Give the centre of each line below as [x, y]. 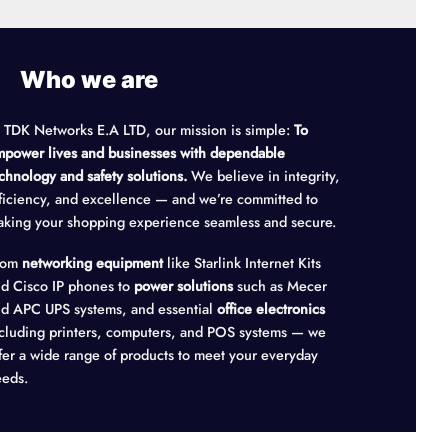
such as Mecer [280, 286]
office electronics [271, 309]
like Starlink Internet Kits [242, 263]
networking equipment [92, 263]
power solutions [183, 286]
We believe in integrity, [263, 175]
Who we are [94, 80]
